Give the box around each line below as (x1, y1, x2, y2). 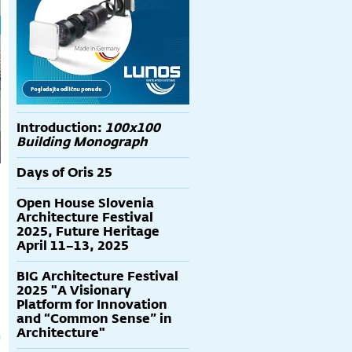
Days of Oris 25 (16, 164, 112, 181)
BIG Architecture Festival (16, 268, 178, 284)
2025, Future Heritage (16, 223, 159, 240)
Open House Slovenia (16, 195, 154, 211)
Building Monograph (16, 134, 148, 150)
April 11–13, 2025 (16, 237, 129, 254)
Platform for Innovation (16, 296, 167, 313)
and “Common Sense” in (16, 310, 172, 327)
